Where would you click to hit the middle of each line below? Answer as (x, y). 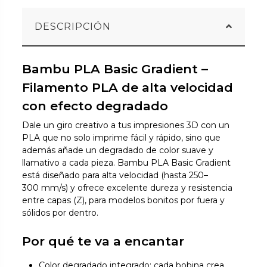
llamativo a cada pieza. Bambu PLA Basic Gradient (127, 162)
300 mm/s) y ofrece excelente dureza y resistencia (128, 187)
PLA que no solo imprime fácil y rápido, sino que (122, 137)
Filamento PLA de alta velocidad (128, 87)
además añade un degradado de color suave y (118, 150)
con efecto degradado (95, 105)
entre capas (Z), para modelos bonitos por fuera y (124, 200)
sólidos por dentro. (60, 212)
